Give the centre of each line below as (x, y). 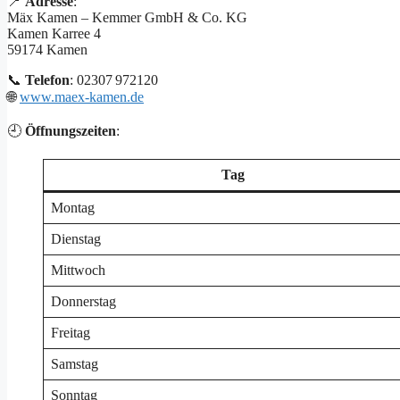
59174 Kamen (47, 49)
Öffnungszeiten (71, 130)
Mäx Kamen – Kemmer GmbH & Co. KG (127, 17)
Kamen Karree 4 (54, 33)
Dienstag (76, 238)
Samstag (75, 363)
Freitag (71, 332)
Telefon (47, 79)
